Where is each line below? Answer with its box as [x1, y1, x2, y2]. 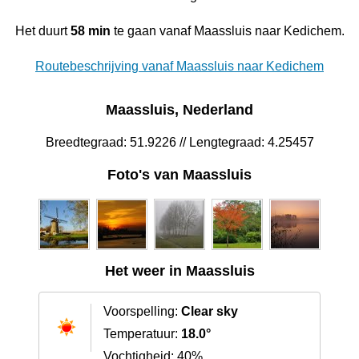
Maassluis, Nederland [106, 102, 253, 119]
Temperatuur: [103, 327, 181, 341]
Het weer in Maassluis [104, 263, 255, 280]
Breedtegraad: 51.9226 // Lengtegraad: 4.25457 [45, 135, 314, 150]
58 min [70, 23, 111, 38]
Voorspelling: [103, 305, 181, 319]
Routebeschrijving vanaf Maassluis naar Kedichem [35, 58, 324, 73]
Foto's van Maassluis [107, 167, 252, 184]
